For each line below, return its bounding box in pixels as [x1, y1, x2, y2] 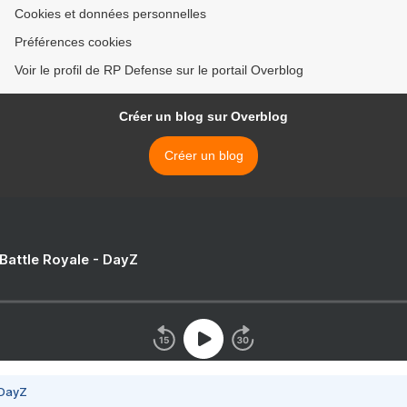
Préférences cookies [15, 35, 132, 50]
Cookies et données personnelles [15, 6, 206, 22]
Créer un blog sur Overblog [119, 109, 288, 124]
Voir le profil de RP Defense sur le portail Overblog [15, 63, 303, 78]
